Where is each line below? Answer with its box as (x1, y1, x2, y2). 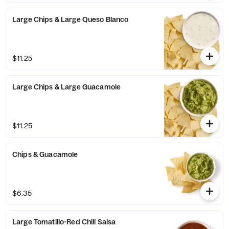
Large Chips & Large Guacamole (12, 82, 121, 91)
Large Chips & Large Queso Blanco (12, 15, 129, 24)
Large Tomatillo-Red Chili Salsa (12, 217, 116, 226)
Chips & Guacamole (12, 150, 78, 159)
